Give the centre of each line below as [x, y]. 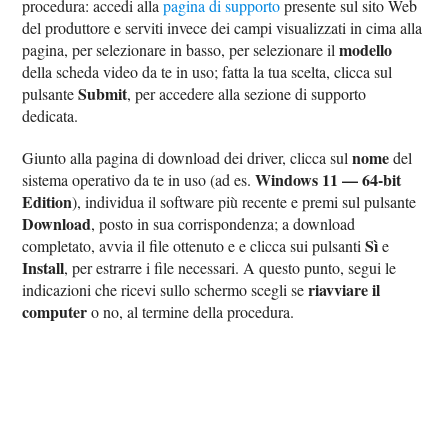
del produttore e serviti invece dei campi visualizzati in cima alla [222, 28]
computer [55, 312]
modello [366, 50]
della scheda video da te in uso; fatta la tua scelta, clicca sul [207, 72]
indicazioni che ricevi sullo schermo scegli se [165, 290]
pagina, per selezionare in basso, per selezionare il [181, 50]
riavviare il [344, 290]
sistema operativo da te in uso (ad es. [139, 180]
